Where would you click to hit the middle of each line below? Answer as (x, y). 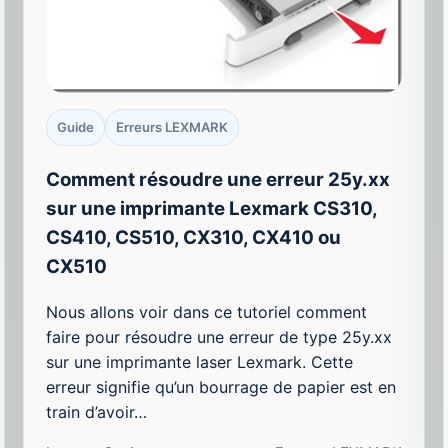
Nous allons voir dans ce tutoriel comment (207, 311)
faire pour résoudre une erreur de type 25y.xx (219, 336)
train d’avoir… (97, 411)
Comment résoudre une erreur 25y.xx (218, 179)
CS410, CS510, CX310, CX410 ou (194, 237)
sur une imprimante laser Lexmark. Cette (200, 361)
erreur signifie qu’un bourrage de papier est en (221, 386)
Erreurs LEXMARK (172, 127)
